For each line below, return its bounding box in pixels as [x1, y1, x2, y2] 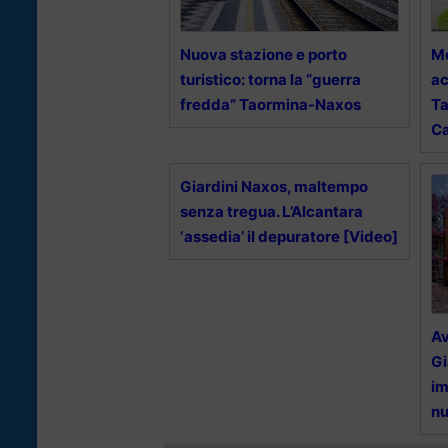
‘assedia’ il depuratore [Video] [180, 226, 398, 246]
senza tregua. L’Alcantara [180, 201, 363, 221]
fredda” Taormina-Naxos [180, 94, 361, 114]
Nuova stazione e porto [180, 44, 347, 64]
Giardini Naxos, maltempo [180, 176, 368, 196]
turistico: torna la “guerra [180, 69, 361, 89]
